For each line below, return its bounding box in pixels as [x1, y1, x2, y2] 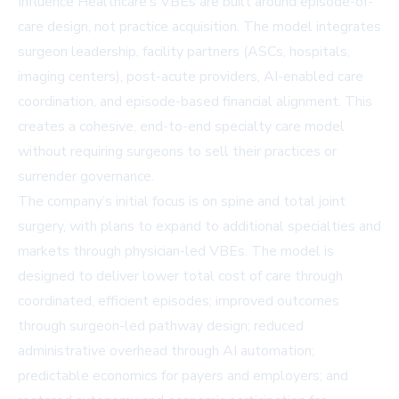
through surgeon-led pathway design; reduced [18, 316, 304, 337]
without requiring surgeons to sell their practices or [18, 142, 337, 162]
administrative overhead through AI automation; [18, 341, 314, 362]
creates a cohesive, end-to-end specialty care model [18, 117, 345, 137]
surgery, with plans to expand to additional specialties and [18, 216, 381, 237]
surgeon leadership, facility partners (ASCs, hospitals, [18, 42, 350, 62]
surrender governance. [18, 167, 154, 187]
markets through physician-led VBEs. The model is [18, 241, 334, 262]
